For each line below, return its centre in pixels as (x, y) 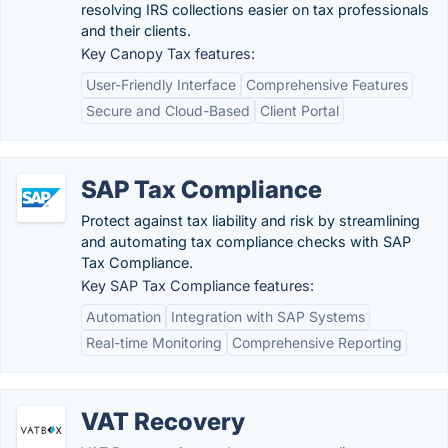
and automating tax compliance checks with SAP (246, 241)
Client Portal (299, 110)
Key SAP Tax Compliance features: (197, 285)
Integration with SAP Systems (268, 316)
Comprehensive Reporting (317, 342)
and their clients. (136, 30)
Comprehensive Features (327, 84)
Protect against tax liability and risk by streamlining (250, 220)
